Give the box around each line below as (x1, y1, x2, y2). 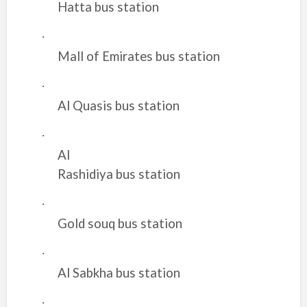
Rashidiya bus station (57, 167, 180, 182)
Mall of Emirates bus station (57, 49, 220, 64)
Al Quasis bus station (57, 98, 180, 113)
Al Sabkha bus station (57, 265, 180, 280)
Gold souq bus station (57, 216, 182, 231)
